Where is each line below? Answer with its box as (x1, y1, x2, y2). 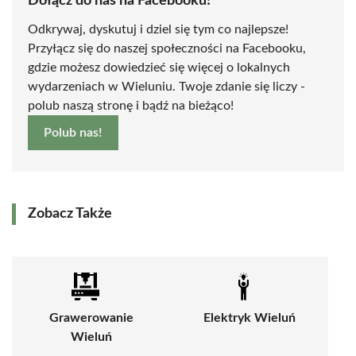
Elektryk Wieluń (203, 311, 296, 325)
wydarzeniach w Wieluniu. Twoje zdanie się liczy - (28, 80, 305, 94)
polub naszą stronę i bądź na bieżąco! (28, 99, 234, 113)
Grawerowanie (48, 311, 133, 325)
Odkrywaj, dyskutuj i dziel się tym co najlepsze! (28, 23, 288, 37)
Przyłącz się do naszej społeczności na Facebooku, (28, 42, 306, 56)
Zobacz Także (28, 207, 112, 222)
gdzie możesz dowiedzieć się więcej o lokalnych (28, 61, 290, 75)
